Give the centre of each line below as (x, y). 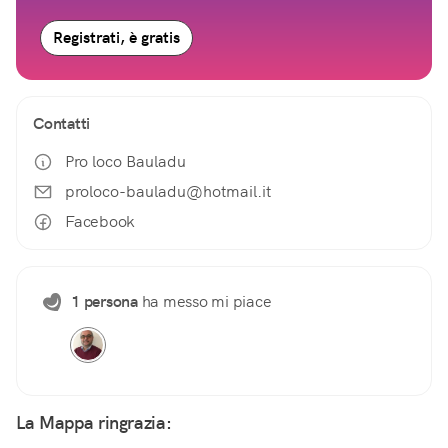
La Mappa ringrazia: (94, 423)
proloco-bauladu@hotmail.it (168, 192)
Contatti (61, 124)
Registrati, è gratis (116, 38)
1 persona (104, 302)
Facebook (100, 222)
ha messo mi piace (204, 302)
